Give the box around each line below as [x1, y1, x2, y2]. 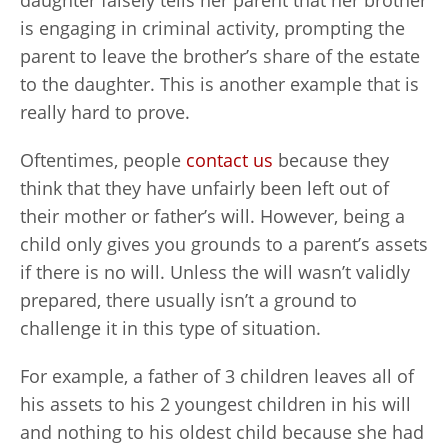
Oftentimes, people [20, 148, 186, 172]
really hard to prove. [20, 100, 190, 124]
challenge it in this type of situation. [20, 316, 321, 340]
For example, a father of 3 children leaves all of [20, 364, 414, 388]
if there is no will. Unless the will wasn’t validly [20, 260, 410, 284]
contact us [186, 148, 273, 172]
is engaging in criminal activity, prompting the [20, 16, 405, 40]
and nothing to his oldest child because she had [20, 420, 424, 444]
